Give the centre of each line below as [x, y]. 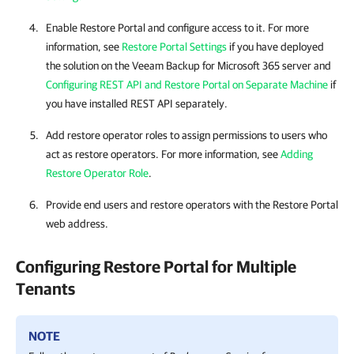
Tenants [45, 288]
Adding [297, 154]
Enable [63, 28]
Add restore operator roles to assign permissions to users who [186, 135]
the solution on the [89, 66]
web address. [77, 224]
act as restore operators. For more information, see [163, 154]
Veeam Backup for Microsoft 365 [206, 66]
